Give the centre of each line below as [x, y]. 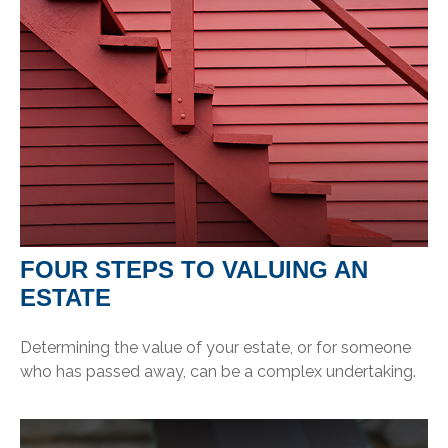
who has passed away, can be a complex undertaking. [218, 371]
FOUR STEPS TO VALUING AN [194, 269]
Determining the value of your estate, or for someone [215, 347]
